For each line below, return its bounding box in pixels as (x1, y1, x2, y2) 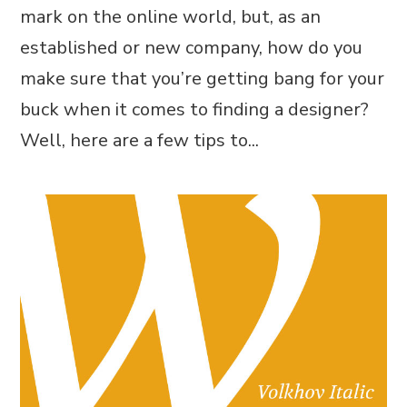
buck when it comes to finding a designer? (20, 96, 370, 122)
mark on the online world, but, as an (20, 4, 322, 29)
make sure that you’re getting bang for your (20, 65, 385, 91)
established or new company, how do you (20, 35, 363, 60)
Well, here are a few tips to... (20, 127, 260, 153)
